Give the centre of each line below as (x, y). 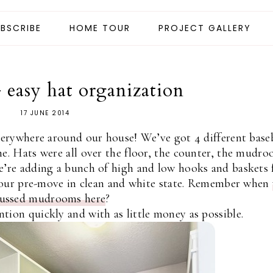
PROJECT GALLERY (204, 28)
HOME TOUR (100, 28)
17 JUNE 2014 (45, 113)
